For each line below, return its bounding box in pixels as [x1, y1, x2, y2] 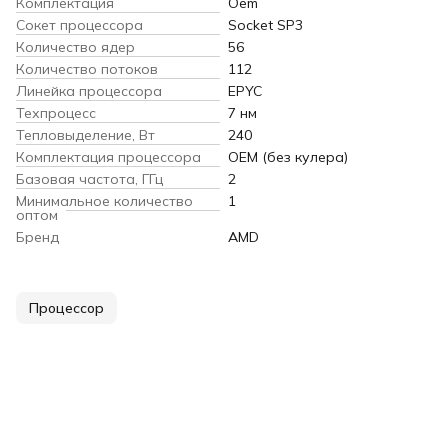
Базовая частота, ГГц [16, 169, 163, 188]
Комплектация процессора [16, 147, 201, 166]
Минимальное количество [16, 191, 193, 210]
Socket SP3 [228, 15, 303, 34]
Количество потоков [16, 59, 158, 78]
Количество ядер [16, 37, 135, 56]
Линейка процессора [16, 81, 162, 100]
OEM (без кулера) [228, 147, 348, 166]
